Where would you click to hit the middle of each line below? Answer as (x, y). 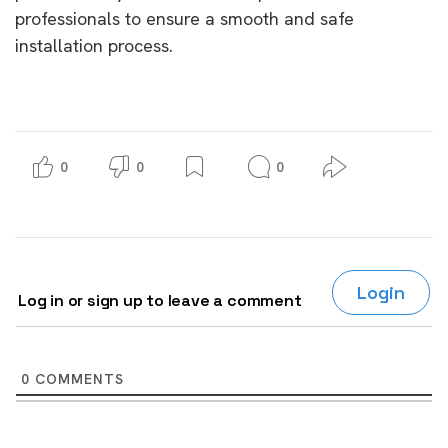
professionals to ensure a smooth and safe (184, 18)
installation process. (94, 45)
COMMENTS (77, 378)
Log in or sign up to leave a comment (160, 300)
